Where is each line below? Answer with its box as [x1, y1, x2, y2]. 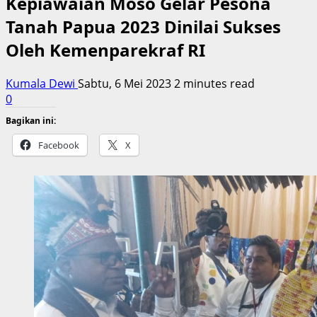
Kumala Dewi [6, 75, 78, 91]
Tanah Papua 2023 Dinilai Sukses [6, 14, 281, 38]
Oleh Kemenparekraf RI [6, 38, 205, 62]
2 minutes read [174, 75, 255, 91]
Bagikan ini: [6, 114, 56, 127]
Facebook [38, 138, 79, 151]
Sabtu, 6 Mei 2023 [78, 75, 174, 91]
